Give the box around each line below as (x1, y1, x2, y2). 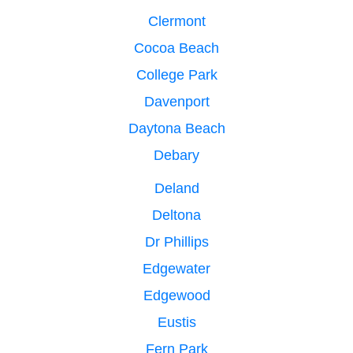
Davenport (143, 93, 210, 110)
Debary (154, 147, 199, 163)
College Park (136, 66, 217, 83)
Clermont (147, 13, 206, 29)
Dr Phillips (144, 233, 209, 250)
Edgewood (143, 287, 210, 303)
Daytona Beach (128, 120, 225, 136)
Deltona (152, 206, 201, 223)
